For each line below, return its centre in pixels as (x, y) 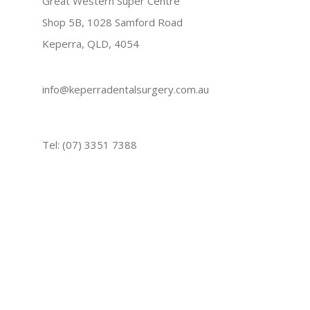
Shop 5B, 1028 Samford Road (112, 22)
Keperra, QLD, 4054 (91, 44)
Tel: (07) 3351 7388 (90, 145)
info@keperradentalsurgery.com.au (126, 89)
